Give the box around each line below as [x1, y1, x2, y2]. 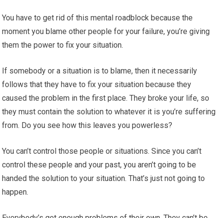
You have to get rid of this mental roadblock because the [2, 13, 193, 23]
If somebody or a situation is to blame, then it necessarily [2, 66, 198, 76]
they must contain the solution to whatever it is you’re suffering [2, 107, 216, 117]
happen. [2, 187, 29, 197]
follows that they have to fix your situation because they [2, 80, 192, 90]
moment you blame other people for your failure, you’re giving [2, 27, 210, 36]
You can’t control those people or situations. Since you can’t [2, 146, 202, 156]
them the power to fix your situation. [2, 40, 124, 50]
